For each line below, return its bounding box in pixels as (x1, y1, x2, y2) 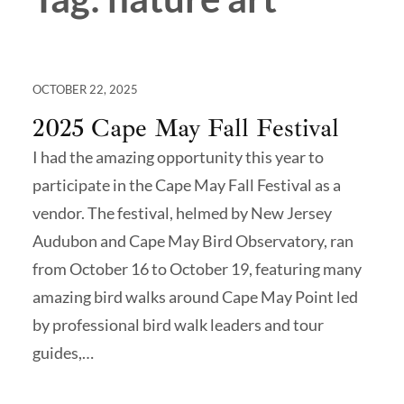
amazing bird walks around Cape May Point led (32, 286, 358, 307)
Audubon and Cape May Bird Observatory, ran (32, 230, 353, 251)
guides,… (32, 342, 94, 363)
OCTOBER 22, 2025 (32, 81, 138, 96)
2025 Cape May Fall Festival (32, 111, 339, 143)
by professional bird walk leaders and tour (32, 314, 324, 335)
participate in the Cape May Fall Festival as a (32, 174, 341, 195)
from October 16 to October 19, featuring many (32, 258, 362, 279)
